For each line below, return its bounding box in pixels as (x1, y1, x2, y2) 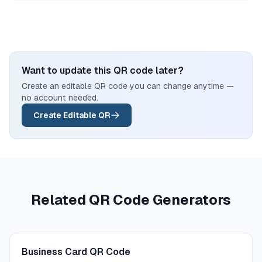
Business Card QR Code (22, 246, 130, 257)
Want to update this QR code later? (22, 65, 184, 76)
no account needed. (22, 93, 98, 102)
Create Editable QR (33, 111, 111, 120)
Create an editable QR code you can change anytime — (22, 81, 234, 91)
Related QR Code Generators (31, 192, 231, 208)
